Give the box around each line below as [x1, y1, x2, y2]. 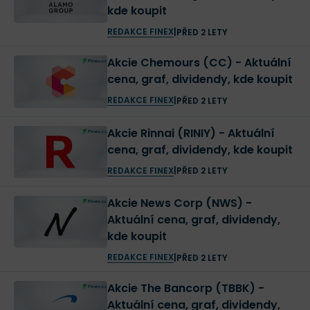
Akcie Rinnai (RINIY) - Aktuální [107, 125, 219, 141]
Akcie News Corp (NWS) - [107, 195, 246, 212]
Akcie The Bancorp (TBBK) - [107, 280, 258, 297]
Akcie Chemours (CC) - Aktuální [107, 55, 235, 71]
